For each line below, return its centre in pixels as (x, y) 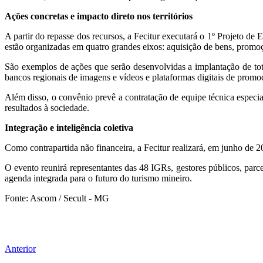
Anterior (20, 248)
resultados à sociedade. (47, 107)
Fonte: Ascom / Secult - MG (57, 198)
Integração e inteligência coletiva (69, 127)
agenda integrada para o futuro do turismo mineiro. (98, 178)
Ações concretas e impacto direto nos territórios (99, 16)
